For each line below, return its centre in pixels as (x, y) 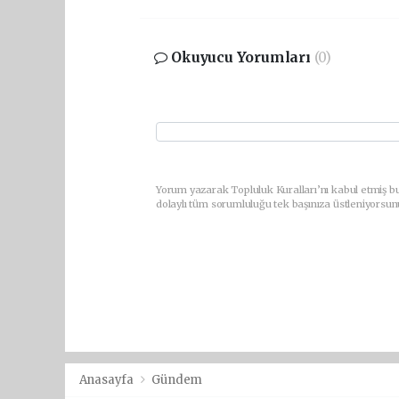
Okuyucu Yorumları (241, 58)
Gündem (177, 379)
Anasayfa (107, 379)
